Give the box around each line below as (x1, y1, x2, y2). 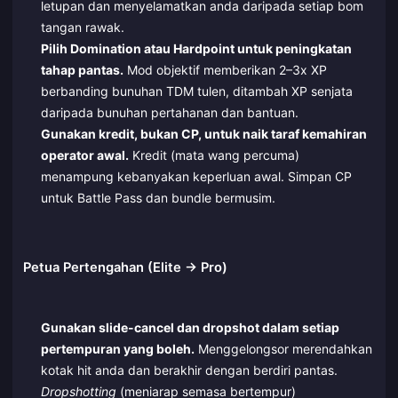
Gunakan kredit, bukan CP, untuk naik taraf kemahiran (40, 125, 367, 141)
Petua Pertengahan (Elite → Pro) (23, 259, 227, 276)
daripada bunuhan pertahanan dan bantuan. (40, 104, 298, 120)
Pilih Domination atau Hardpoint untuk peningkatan (40, 40, 352, 56)
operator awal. (40, 147, 129, 163)
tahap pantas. (40, 61, 123, 77)
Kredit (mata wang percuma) (128, 147, 299, 163)
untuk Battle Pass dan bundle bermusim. (40, 189, 275, 205)
